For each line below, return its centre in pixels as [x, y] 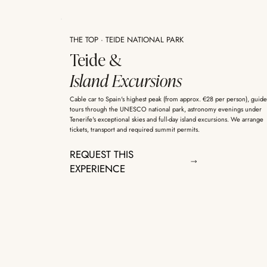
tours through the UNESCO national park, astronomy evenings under [165, 109]
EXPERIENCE [97, 169]
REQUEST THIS [101, 155]
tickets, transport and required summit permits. [134, 130]
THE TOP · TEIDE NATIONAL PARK [126, 40]
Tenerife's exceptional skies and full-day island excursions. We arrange [166, 119]
